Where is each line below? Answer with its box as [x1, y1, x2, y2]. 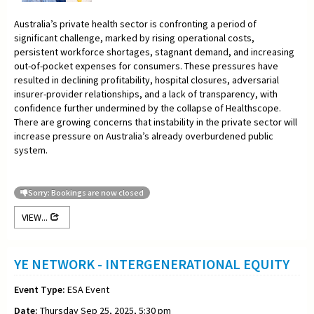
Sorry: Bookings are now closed [28, 186, 144, 198]
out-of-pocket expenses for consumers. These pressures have [14, 59, 278, 72]
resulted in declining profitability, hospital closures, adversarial [14, 73, 279, 86]
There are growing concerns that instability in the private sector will [14, 115, 297, 128]
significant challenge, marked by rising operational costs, [14, 31, 254, 44]
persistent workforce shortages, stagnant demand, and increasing [14, 45, 294, 58]
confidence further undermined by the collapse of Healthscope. [14, 101, 281, 114]
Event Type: [14, 282, 65, 296]
